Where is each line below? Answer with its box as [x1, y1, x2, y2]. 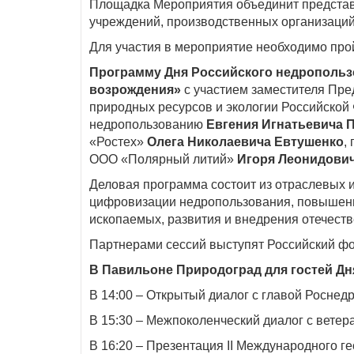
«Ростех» [89, 135, 147, 149]
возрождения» [89, 83, 181, 96]
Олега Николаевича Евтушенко [147, 135, 344, 149]
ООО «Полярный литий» [89, 153, 237, 166]
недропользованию [89, 118, 206, 131]
